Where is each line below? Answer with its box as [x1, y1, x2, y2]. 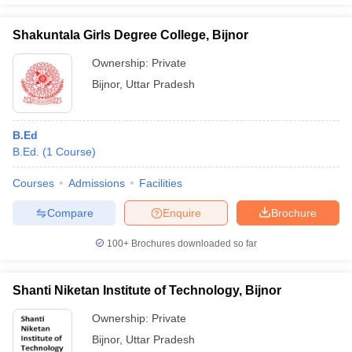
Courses [13, 177, 54, 189]
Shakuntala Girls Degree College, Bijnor [13, 28, 248, 42]
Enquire [163, 206, 201, 219]
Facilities [139, 177, 182, 189]
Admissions [68, 177, 125, 189]
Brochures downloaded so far [129, 238, 257, 249]
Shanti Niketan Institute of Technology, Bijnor [13, 284, 281, 297]
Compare [46, 206, 93, 219]
